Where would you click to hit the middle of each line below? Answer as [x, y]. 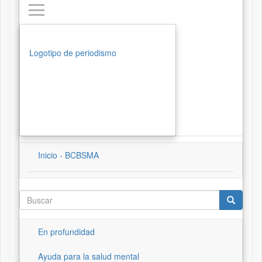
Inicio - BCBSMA [68, 155]
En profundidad [66, 232]
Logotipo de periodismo [73, 53]
